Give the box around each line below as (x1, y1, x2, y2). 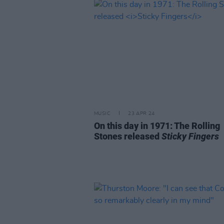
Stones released (94, 131, 161, 141)
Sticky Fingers (161, 131, 219, 141)
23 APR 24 (128, 111, 155, 116)
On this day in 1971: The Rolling (94, 120, 220, 131)
